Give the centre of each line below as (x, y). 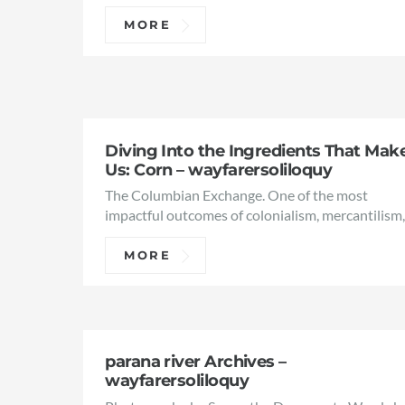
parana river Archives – (196, 362)
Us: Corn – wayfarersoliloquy (218, 169)
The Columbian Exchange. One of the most (237, 195)
